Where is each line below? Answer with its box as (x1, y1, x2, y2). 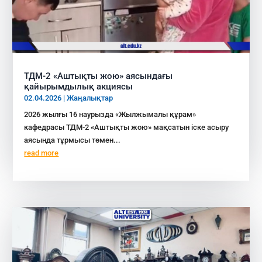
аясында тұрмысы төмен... (24, 135, 121, 144)
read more (24, 148, 59, 157)
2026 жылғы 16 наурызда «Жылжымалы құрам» (24, 109, 196, 119)
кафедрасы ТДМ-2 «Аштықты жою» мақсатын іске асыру (24, 122, 229, 132)
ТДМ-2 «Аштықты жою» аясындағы (24, 70, 173, 81)
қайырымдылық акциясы (24, 81, 133, 92)
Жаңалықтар (67, 93, 113, 102)
